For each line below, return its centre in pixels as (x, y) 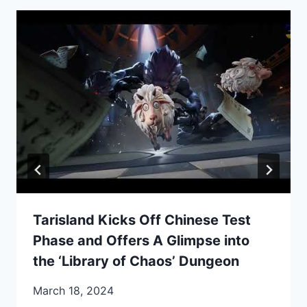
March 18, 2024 (73, 290)
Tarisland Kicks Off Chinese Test (142, 220)
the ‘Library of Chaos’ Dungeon (136, 261)
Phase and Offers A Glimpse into (141, 240)
